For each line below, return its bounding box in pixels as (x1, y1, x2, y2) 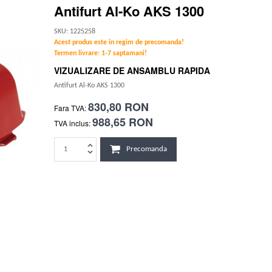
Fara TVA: (54, 103, 86, 114)
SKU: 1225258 (54, 27, 95, 35)
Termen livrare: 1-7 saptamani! (54, 49, 147, 57)
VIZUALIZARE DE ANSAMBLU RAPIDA (54, 64, 210, 76)
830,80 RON (88, 99, 149, 115)
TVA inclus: (54, 118, 90, 129)
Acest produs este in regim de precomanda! (54, 38, 184, 46)
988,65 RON (92, 114, 153, 131)
